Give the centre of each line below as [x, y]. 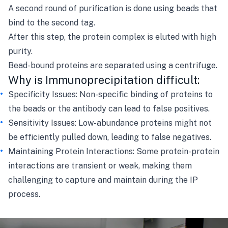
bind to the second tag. [52, 23]
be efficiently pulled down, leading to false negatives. [110, 137]
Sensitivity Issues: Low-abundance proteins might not [110, 123]
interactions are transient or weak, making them [100, 166]
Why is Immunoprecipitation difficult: [104, 80]
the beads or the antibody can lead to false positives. [109, 109]
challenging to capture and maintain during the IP [103, 180]
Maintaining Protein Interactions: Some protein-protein [114, 151]
